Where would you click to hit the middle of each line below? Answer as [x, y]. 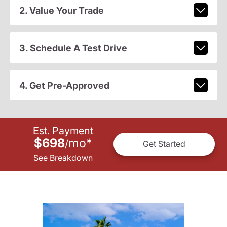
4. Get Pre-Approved [64, 85]
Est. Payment [63, 130]
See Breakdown [63, 157]
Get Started [164, 144]
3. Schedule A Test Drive [73, 48]
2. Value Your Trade [61, 10]
